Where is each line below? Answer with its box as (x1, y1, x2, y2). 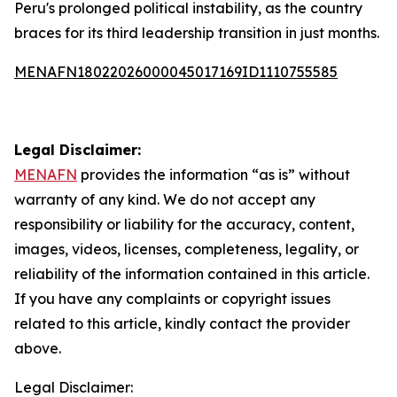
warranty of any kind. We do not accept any (14, 191, 315, 208)
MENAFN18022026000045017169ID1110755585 (14, 63, 338, 81)
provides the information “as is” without (77, 166, 350, 183)
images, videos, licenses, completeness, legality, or (14, 240, 359, 258)
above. (14, 339, 61, 357)
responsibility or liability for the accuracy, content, (14, 215, 354, 233)
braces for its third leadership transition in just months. (14, 24, 379, 42)
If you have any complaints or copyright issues (14, 290, 331, 307)
